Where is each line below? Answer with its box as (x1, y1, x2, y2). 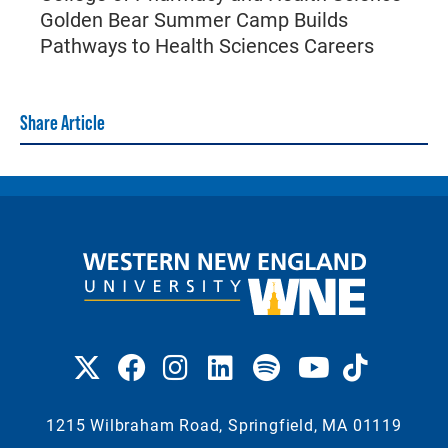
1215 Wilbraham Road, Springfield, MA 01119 (46, 413, 402, 435)
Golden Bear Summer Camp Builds (40, 5, 348, 32)
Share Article (20, 110, 105, 135)
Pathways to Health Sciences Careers (40, 31, 379, 58)
